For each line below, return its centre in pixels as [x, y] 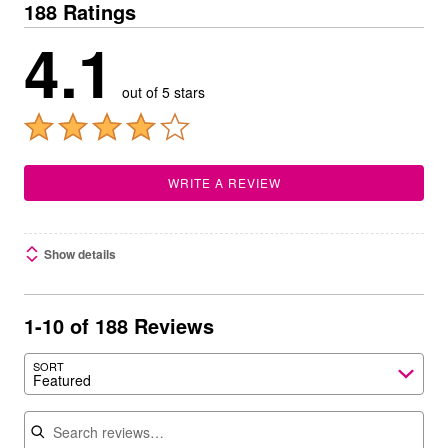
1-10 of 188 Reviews [119, 325]
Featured [62, 379]
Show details [80, 254]
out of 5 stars [163, 92]
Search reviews [79, 410]
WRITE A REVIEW [224, 182]
